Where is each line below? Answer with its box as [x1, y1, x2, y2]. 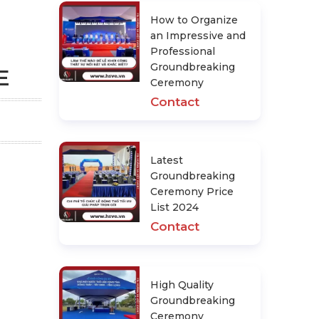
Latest [150, 154, 184, 167]
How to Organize [150, 14, 239, 26]
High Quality [150, 278, 214, 291]
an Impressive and [150, 29, 246, 42]
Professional [150, 45, 216, 58]
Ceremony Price [150, 185, 234, 198]
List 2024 [150, 201, 199, 214]
